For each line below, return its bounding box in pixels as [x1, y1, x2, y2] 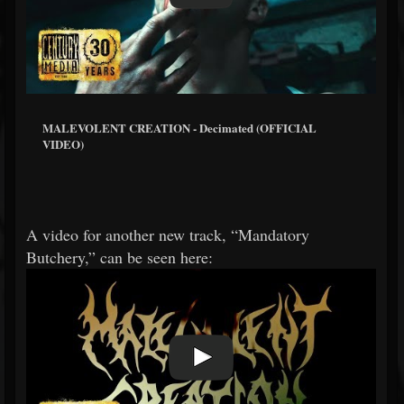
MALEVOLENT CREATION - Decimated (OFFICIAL [42, 119, 317, 137]
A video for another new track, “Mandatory [26, 223, 309, 245]
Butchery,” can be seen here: [26, 245, 213, 268]
